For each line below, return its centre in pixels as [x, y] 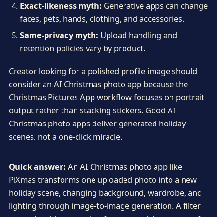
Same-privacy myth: [59, 35]
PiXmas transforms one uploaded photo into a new [102, 180]
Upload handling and [138, 35]
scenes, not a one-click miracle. [65, 137]
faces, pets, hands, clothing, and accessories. [102, 18]
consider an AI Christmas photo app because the [98, 84]
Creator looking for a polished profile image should [103, 71]
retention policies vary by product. [82, 48]
